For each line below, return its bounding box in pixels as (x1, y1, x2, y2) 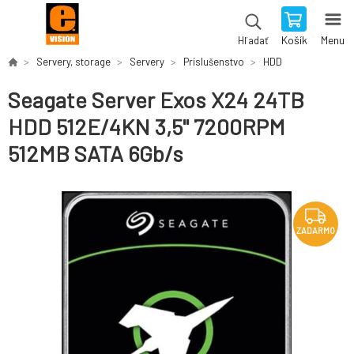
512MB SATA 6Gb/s (8, 140, 183, 168)
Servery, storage (36, 55, 111, 68)
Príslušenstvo (183, 55, 244, 68)
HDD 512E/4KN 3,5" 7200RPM (8, 113, 285, 141)
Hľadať (237, 34, 269, 47)
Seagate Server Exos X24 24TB (8, 86, 304, 114)
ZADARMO (296, 225, 335, 236)
